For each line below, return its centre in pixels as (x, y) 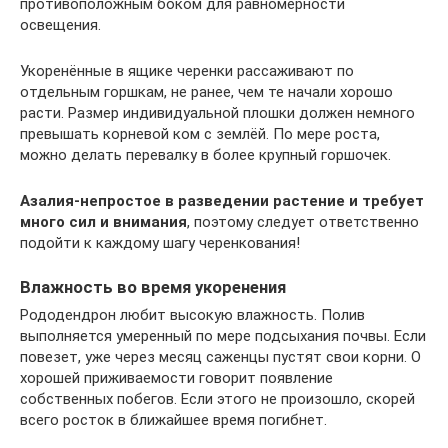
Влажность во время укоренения (153, 287)
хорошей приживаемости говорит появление (176, 377)
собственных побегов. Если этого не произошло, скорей (217, 398)
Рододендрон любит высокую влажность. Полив (192, 314)
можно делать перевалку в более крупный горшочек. (205, 154)
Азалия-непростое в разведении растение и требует (222, 200)
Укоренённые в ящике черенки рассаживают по (187, 70)
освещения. (60, 24)
